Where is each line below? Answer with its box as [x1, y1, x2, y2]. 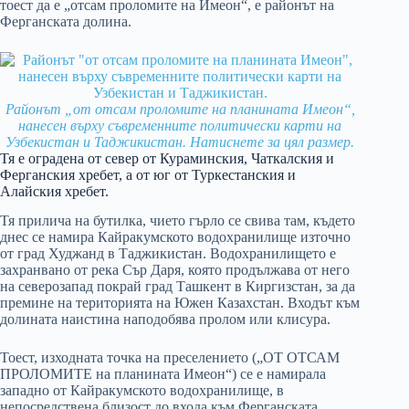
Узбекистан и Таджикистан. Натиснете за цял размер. [5, 133, 355, 150]
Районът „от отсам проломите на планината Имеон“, [5, 100, 355, 117]
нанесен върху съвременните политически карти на [18, 117, 342, 133]
